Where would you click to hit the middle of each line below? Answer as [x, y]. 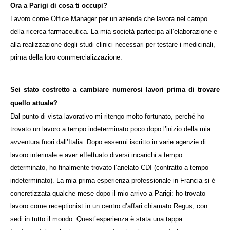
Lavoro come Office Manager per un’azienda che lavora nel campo [109, 19]
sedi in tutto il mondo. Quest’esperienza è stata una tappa [96, 219]
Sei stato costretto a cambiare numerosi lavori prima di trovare [115, 90]
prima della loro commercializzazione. [66, 57]
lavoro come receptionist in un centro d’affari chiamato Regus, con [109, 206]
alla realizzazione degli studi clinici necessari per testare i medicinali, [113, 45]
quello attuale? [34, 103]
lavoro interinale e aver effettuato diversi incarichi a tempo [96, 155]
